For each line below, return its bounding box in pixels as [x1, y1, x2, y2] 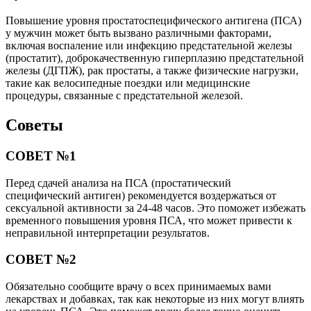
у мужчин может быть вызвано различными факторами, [6, 26, 271, 39]
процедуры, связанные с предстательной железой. [6, 89, 243, 101]
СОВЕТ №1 [6, 148, 76, 163]
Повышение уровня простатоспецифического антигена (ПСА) [6, 14, 301, 26]
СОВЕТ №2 [6, 252, 76, 267]
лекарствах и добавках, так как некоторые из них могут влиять [6, 292, 304, 305]
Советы [6, 115, 63, 134]
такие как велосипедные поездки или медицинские [6, 76, 250, 89]
